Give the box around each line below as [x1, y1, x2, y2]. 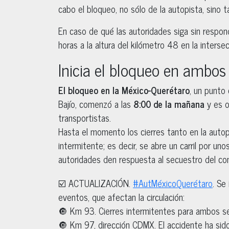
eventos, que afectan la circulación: [58, 189, 185, 204]
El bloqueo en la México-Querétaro [58, 82, 190, 98]
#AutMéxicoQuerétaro [133, 175, 213, 191]
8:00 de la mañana [133, 96, 204, 111]
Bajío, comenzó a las [58, 96, 133, 111]
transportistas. [58, 109, 111, 125]
